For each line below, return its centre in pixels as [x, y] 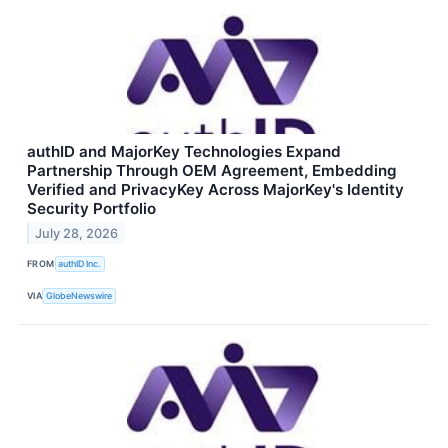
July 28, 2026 [77, 233]
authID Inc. [80, 264]
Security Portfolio [91, 208]
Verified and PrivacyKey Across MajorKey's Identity [215, 189]
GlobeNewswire [79, 296]
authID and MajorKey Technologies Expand [184, 151]
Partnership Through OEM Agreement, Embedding [212, 170]
